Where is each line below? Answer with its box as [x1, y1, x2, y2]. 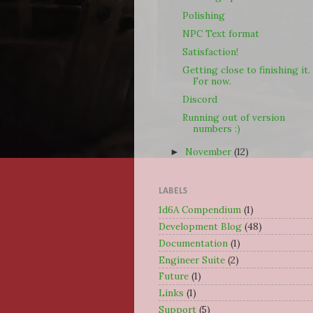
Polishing [182, 8, 225, 22]
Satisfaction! [182, 45, 238, 58]
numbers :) [192, 122, 240, 136]
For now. [192, 74, 231, 87]
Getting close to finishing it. [182, 63, 310, 76]
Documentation [159, 236, 228, 249]
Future [159, 270, 189, 283]
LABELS [159, 187, 187, 196]
